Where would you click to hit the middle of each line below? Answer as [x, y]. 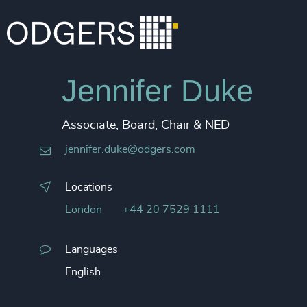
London [84, 210]
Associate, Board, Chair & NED [146, 125]
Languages [91, 249]
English [83, 272]
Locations [89, 187]
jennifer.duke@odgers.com [130, 149]
